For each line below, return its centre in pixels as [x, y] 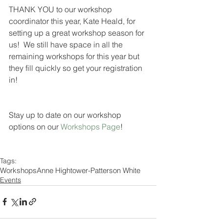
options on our [35, 126]
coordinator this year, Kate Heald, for [73, 21]
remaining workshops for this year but [75, 56]
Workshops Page [90, 126]
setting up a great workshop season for [77, 33]
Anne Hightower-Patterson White [88, 170]
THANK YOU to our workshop [61, 9]
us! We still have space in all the [67, 44]
